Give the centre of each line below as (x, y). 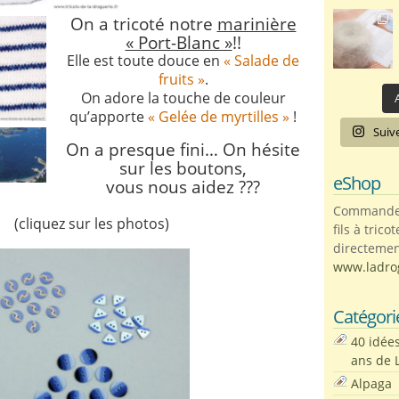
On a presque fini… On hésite (183, 149)
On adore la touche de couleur (183, 98)
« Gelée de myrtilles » (219, 117)
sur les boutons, (183, 168)
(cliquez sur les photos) (95, 224)
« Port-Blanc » (179, 42)
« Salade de (261, 61)
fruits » (181, 79)
